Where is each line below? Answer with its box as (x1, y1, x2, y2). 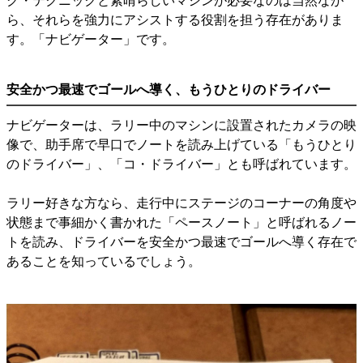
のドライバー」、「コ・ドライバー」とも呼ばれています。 (6, 156, 357, 171)
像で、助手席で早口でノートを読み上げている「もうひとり (6, 137, 357, 152)
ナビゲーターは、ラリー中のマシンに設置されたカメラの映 (6, 117, 357, 132)
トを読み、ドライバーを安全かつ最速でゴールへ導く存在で (6, 234, 357, 249)
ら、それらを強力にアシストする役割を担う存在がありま (6, 12, 344, 27)
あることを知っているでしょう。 (6, 254, 201, 268)
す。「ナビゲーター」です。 (6, 32, 175, 46)
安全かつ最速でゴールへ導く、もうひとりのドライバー (6, 82, 331, 96)
